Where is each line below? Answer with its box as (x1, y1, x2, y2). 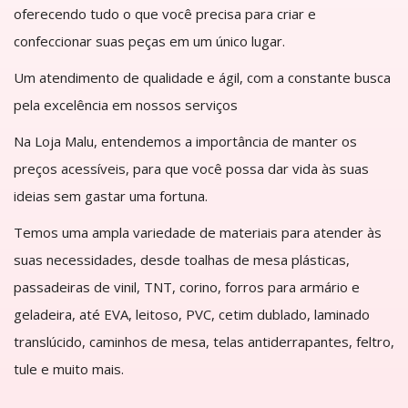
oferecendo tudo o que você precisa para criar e (14, 4, 316, 23)
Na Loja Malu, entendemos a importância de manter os (14, 131, 357, 150)
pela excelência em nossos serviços (14, 95, 238, 114)
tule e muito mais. (14, 359, 124, 378)
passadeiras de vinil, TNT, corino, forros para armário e (14, 277, 360, 296)
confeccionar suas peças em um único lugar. (14, 31, 285, 50)
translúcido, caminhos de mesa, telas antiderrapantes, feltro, (14, 331, 394, 351)
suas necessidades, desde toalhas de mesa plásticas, (14, 250, 350, 269)
